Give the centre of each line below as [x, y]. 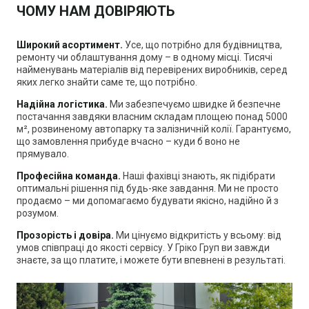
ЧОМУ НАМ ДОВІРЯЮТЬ [96, 11]
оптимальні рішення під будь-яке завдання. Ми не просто [148, 188]
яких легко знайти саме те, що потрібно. [107, 82]
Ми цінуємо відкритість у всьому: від [199, 235]
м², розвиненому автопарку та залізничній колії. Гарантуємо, [154, 129]
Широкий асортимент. [71, 44]
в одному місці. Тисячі [222, 57]
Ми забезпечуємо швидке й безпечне [195, 104]
